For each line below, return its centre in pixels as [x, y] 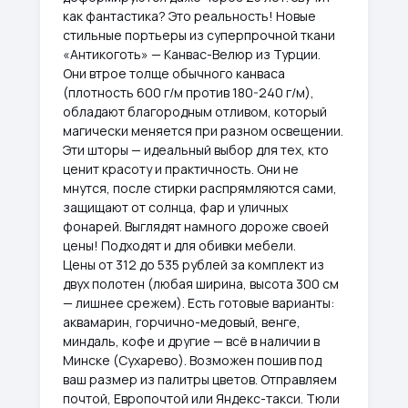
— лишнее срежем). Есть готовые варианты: [199, 303]
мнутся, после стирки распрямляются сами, [200, 188]
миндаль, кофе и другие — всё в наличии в [191, 341]
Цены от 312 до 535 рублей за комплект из [194, 265]
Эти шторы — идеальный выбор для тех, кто [196, 150]
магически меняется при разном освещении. [203, 131]
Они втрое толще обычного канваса [174, 73]
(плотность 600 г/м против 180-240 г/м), [189, 92]
